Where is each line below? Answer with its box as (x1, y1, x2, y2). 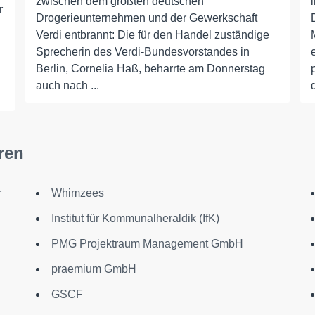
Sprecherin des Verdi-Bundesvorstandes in (35, 46, 250, 58)
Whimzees (51, 187, 104, 199)
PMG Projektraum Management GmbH (51, 238, 243, 250)
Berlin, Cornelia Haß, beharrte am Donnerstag (35, 63, 265, 75)
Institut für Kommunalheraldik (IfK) (51, 212, 219, 224)
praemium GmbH (51, 263, 136, 275)
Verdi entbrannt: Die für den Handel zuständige (35, 29, 269, 41)
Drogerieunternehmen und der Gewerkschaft (35, 12, 257, 24)
